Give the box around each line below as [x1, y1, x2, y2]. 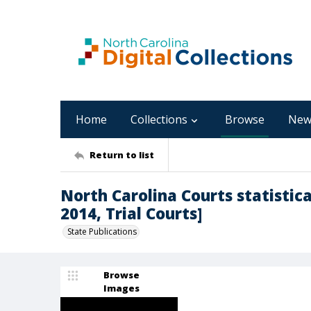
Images [103, 282, 140, 294]
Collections [131, 112, 187, 127]
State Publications [67, 226, 137, 237]
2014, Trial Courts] [60, 203, 202, 224]
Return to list [90, 148, 154, 161]
